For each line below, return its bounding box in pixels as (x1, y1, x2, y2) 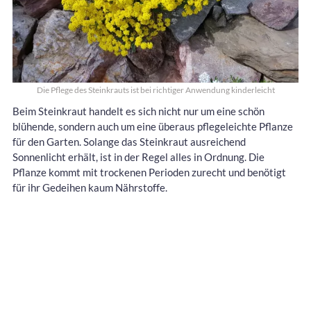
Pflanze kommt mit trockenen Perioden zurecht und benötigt (12, 166, 286, 179)
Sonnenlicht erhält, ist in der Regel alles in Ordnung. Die (12, 151, 264, 164)
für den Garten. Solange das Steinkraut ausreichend (12, 135, 246, 149)
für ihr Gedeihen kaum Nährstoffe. (12, 181, 167, 194)
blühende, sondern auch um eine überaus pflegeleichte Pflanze (12, 120, 293, 133)
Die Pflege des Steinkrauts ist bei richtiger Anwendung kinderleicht (36, 85, 275, 96)
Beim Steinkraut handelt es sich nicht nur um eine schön (12, 105, 264, 118)
